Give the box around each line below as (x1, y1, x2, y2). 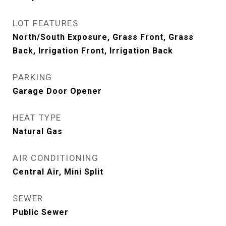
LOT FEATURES (13, 18, 78, 28)
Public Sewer (13, 207, 69, 217)
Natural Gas (13, 127, 63, 136)
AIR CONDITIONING (13, 153, 98, 163)
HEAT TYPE (13, 112, 62, 123)
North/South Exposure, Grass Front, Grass (13, 32, 194, 42)
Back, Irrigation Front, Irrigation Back (13, 46, 173, 55)
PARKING (13, 72, 52, 82)
